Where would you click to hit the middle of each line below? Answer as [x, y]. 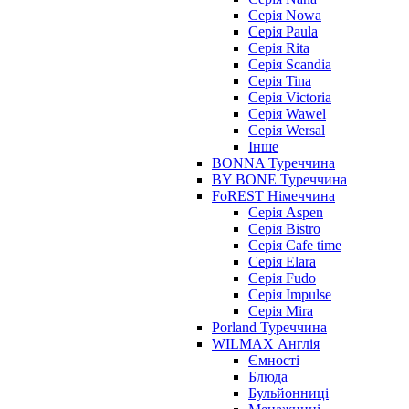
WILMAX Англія [266, 344]
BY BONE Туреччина [279, 180]
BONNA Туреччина [273, 163]
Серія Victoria [290, 98]
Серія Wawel [287, 114]
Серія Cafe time [295, 246]
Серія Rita [279, 48]
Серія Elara [282, 262]
